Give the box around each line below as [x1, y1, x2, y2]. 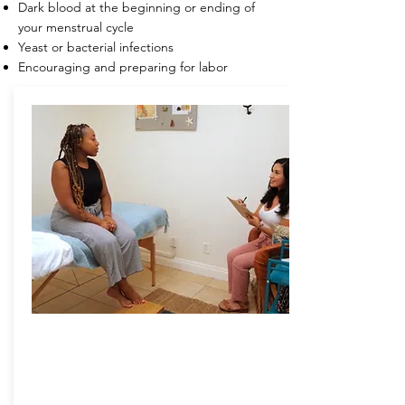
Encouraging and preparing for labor [18, 59, 231, 75]
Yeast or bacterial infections [18, 39, 174, 55]
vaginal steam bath [52, 156, 238, 184]
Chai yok [102, 189, 187, 216]
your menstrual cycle [18, 19, 134, 35]
